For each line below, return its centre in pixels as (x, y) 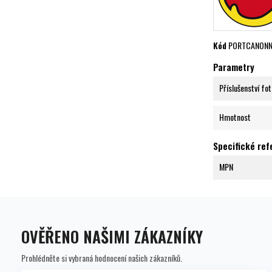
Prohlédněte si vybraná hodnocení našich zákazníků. (102, 257)
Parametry (234, 66)
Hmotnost (235, 117)
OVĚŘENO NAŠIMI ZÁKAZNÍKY (112, 236)
